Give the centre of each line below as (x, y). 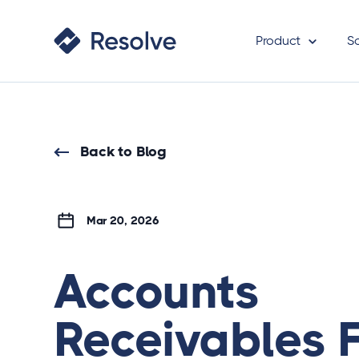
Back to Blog (123, 151)
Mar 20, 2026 (117, 220)
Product (278, 40)
